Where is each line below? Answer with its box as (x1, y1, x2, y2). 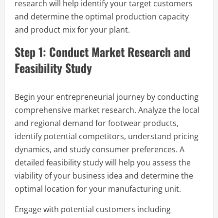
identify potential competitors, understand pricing (15, 130, 199, 142)
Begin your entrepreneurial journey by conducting (15, 91, 199, 102)
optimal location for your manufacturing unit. (15, 183, 181, 194)
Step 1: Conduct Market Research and (15, 42, 191, 60)
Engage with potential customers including (15, 203, 171, 215)
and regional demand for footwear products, (15, 117, 179, 128)
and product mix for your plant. (15, 24, 130, 35)
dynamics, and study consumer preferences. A (15, 144, 184, 155)
